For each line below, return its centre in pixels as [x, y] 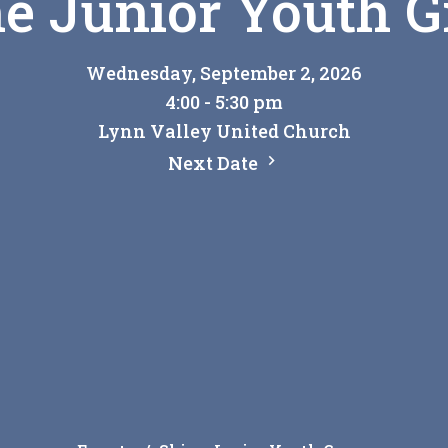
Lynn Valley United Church [224, 130]
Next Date [214, 162]
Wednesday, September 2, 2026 [224, 72]
